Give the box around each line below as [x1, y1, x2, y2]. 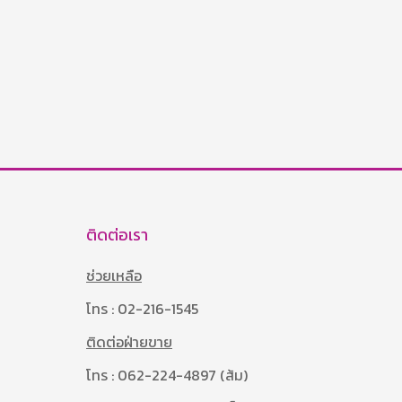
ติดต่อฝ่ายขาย [86, 330, 172, 353]
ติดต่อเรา [86, 222, 148, 247]
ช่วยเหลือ [86, 264, 142, 286]
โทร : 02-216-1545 [86, 297, 198, 319]
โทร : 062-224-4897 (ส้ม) [86, 363, 248, 386]
